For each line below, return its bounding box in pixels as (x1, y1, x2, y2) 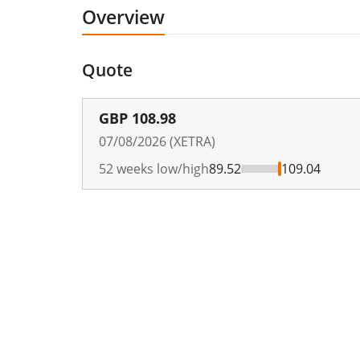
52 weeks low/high (99, 159, 209, 178)
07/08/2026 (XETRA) (99, 132, 215, 150)
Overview (82, 3, 165, 30)
